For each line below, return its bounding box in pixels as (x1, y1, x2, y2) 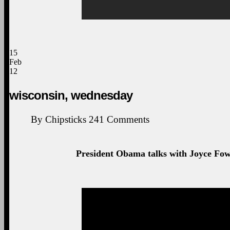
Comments (107, 113, 149, 125)
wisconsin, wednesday (9, 88, 132, 102)
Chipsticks (45, 113, 86, 125)
